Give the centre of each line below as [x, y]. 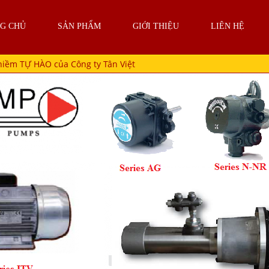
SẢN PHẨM [79, 26]
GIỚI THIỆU [156, 26]
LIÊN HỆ [228, 26]
